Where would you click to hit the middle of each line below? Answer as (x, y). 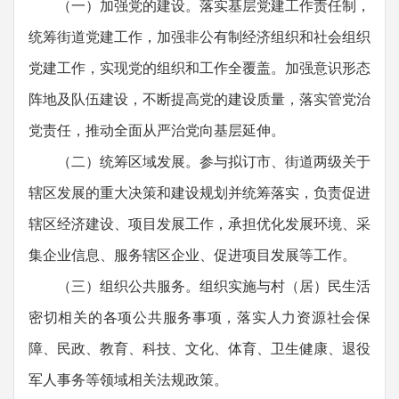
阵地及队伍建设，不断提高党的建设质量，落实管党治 (199, 99)
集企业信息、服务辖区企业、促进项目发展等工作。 (192, 255)
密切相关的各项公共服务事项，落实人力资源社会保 (199, 317)
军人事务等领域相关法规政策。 (128, 379)
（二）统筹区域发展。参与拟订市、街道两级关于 (199, 161)
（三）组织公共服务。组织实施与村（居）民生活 (199, 286)
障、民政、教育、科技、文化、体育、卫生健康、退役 (199, 348)
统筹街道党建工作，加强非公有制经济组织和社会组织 (199, 37)
